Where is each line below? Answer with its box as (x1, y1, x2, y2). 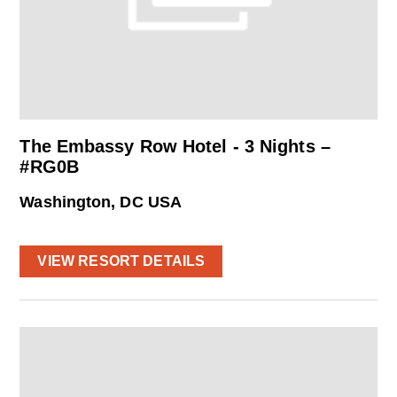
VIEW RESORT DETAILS (37, 253, 206, 269)
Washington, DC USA (19, 193, 183, 212)
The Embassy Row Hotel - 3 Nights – (19, 136, 331, 157)
